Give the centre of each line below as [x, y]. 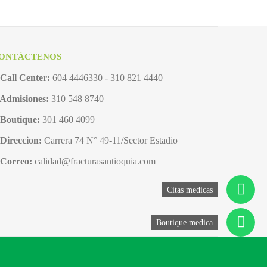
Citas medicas [190, 190]
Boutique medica [184, 223]
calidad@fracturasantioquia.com [95, 161]
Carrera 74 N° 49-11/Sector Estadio [111, 140]
